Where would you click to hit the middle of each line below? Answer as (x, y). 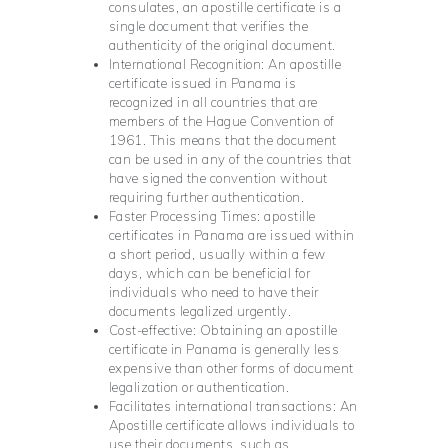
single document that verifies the (208, 26)
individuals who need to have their (213, 292)
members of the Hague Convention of (221, 121)
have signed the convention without (218, 178)
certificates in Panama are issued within (231, 235)
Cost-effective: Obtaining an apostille (223, 330)
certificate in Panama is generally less (223, 349)
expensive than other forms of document (231, 368)
